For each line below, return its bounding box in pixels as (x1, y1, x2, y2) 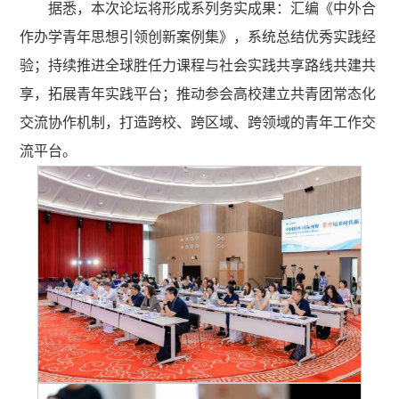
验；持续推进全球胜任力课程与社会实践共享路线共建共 (20, 57, 377, 73)
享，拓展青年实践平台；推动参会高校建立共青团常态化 (20, 85, 377, 102)
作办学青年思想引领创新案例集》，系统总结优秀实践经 (20, 28, 377, 45)
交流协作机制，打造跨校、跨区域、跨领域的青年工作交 (20, 114, 377, 130)
